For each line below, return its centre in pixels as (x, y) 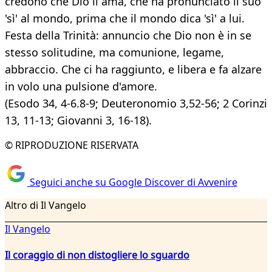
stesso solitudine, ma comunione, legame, (114, 53)
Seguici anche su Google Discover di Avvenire (132, 182)
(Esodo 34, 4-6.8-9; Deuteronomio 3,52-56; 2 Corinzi (136, 104)
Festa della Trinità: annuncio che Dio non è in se (128, 36)
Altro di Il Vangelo (46, 205)
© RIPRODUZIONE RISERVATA (72, 145)
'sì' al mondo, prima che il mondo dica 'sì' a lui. (125, 19)
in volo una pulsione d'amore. (81, 87)
